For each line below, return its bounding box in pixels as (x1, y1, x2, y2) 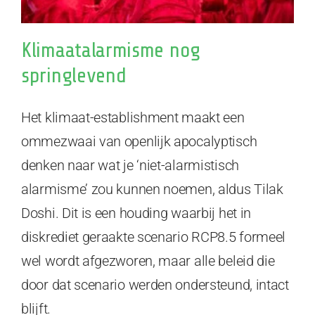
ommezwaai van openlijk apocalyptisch (21, 133, 257, 150)
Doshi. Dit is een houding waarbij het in (21, 205, 252, 222)
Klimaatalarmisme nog (21, 38, 200, 63)
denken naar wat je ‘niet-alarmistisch (21, 157, 239, 174)
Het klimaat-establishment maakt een (21, 109, 245, 127)
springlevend (21, 63, 127, 88)
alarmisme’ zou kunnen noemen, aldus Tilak (21, 181, 283, 198)
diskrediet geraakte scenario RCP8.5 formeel (21, 229, 286, 246)
